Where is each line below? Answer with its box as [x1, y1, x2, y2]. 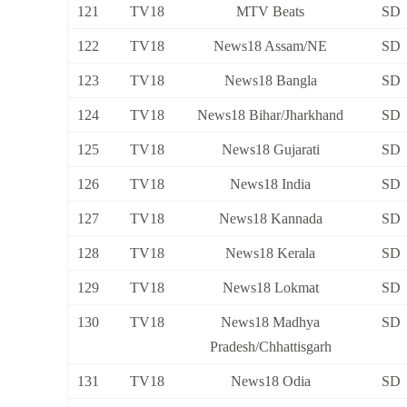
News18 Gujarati [221, 142, 320, 158]
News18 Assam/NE [213, 38, 327, 55]
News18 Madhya [221, 314, 320, 331]
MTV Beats [236, 4, 304, 20]
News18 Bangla [223, 73, 317, 89]
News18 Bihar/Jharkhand [197, 107, 343, 124]
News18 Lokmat [222, 280, 319, 296]
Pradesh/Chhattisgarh [209, 339, 332, 355]
